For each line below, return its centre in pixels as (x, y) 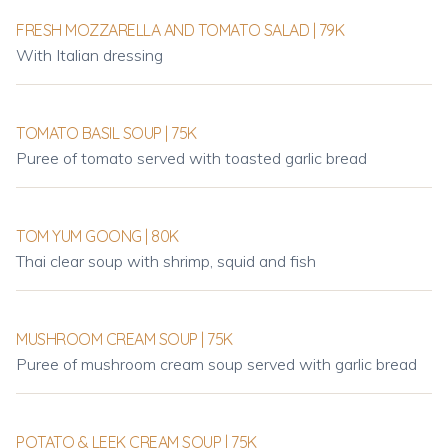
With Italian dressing (89, 55)
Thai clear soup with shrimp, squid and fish (166, 261)
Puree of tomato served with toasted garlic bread (191, 158)
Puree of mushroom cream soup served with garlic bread (216, 364)
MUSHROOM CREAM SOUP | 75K (124, 339)
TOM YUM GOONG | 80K (97, 236)
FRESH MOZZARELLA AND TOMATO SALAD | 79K (180, 30)
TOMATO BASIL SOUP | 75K (106, 133)
